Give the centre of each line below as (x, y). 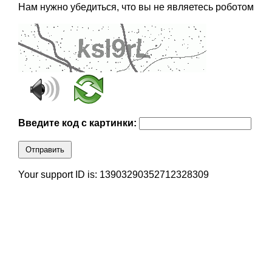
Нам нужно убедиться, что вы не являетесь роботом (136, 7)
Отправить (45, 150)
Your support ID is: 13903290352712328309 (113, 175)
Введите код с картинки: (78, 123)
